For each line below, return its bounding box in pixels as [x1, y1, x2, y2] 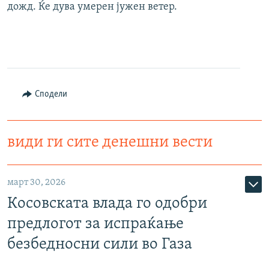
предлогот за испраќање [7, 216, 184, 232]
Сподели [34, 89, 67, 100]
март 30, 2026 [7, 178, 65, 188]
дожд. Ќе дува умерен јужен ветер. [7, 1, 177, 13]
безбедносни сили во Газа [7, 237, 192, 253]
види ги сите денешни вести [7, 134, 213, 151]
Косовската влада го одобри [7, 196, 207, 212]
